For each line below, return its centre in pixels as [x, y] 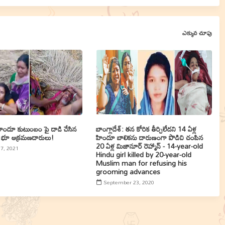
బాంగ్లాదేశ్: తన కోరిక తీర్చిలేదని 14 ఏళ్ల [146, 129]
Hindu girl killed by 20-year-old [143, 154]
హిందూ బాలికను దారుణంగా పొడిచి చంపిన [149, 137]
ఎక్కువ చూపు [197, 33]
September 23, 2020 [129, 182]
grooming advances [128, 172]
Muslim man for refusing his [141, 163]
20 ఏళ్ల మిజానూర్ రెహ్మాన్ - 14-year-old [149, 146]
